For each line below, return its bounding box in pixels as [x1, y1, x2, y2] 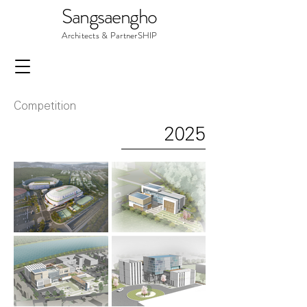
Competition [14, 97, 76, 114]
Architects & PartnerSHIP [62, 29, 158, 42]
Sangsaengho [62, 2, 157, 31]
